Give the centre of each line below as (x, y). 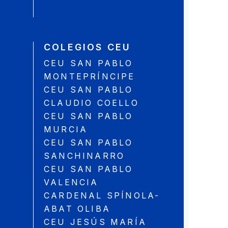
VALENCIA (71, 182)
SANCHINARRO (84, 156)
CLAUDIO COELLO (91, 103)
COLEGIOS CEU (88, 47)
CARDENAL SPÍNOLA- (102, 196)
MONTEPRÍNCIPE (90, 77)
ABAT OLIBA (77, 209)
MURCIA (66, 130)
